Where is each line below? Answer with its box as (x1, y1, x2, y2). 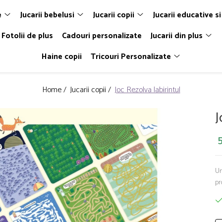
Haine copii (41, 50, 82, 63)
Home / (42, 83, 68, 97)
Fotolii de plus (1, 29, 53, 43)
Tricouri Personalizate (90, 50, 171, 63)
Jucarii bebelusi (20, 8, 74, 22)
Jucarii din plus (150, 29, 203, 43)
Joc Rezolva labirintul (114, 83, 180, 97)
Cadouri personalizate (61, 29, 142, 43)
